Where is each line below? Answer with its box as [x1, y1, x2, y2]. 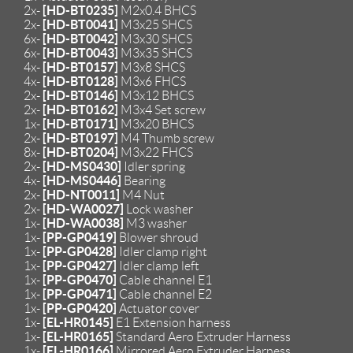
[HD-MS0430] [43, 158, 121, 173]
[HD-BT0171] [43, 116, 118, 131]
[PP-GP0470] [43, 272, 117, 287]
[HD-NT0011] [43, 187, 120, 202]
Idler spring [121, 159, 185, 173]
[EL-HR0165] [43, 329, 113, 344]
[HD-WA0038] [43, 215, 124, 230]
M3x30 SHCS [118, 32, 192, 46]
